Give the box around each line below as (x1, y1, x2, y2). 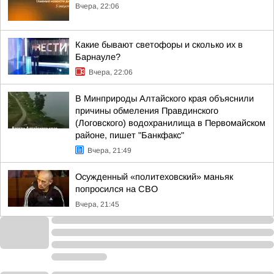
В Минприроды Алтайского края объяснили (75, 94, 254, 103)
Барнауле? (75, 52, 120, 62)
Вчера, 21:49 (87, 146, 131, 155)
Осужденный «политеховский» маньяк (75, 172, 233, 182)
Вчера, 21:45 (75, 200, 119, 209)
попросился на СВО (75, 184, 158, 194)
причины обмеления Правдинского (75, 106, 218, 116)
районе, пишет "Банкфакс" (75, 130, 184, 140)
